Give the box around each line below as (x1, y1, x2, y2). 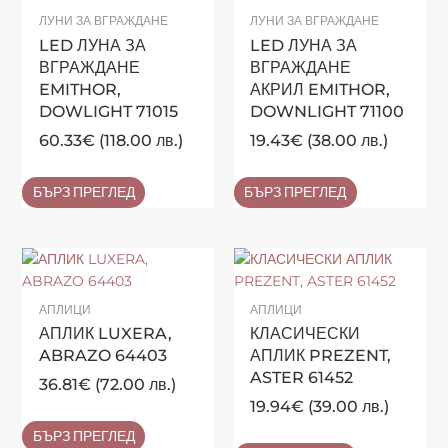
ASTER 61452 (250, 368, 354, 388)
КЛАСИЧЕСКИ (250, 324, 361, 344)
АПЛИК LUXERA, (38, 324, 172, 344)
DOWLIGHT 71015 (38, 102, 178, 122)
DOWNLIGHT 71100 (250, 102, 405, 122)
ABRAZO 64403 (38, 346, 167, 366)
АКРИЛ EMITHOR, (250, 80, 391, 100)
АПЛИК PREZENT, (250, 346, 392, 366)
